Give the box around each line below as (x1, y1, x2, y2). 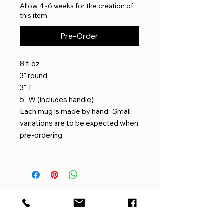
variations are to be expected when (20, 118, 138, 128)
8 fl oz (20, 58, 40, 68)
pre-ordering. (20, 130, 64, 140)
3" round (20, 70, 47, 80)
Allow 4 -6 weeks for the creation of (20, 1, 133, 10)
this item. (20, 10, 49, 20)
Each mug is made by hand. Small (20, 106, 131, 116)
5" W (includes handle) (20, 94, 94, 104)
